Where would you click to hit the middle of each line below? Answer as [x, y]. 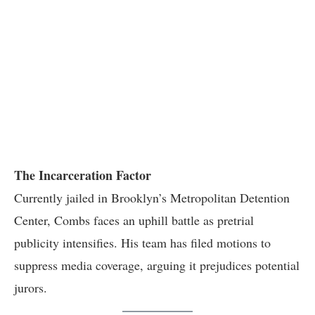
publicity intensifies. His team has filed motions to [142, 243]
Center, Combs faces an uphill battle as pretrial [134, 220]
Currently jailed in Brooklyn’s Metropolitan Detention [152, 198]
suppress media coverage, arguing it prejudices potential [157, 265]
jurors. [31, 288]
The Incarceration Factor [83, 175]
